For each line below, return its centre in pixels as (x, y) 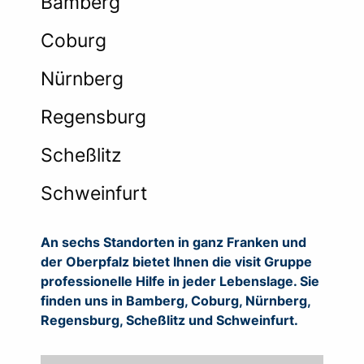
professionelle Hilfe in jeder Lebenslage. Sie (180, 281)
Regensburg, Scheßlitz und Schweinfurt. (169, 320)
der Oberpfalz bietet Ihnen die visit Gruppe (176, 261)
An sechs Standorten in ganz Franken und (173, 242)
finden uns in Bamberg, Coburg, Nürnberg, (175, 300)
